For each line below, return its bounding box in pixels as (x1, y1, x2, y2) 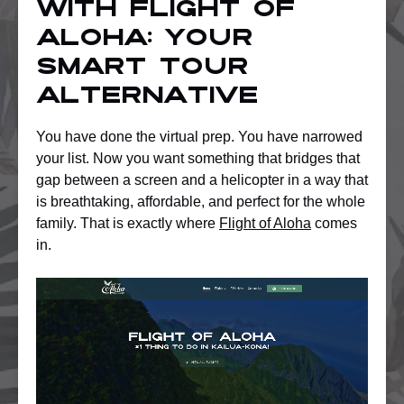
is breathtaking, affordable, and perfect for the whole (36, 193, 365, 209)
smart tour (36, 57, 248, 79)
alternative (36, 86, 258, 108)
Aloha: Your (36, 28, 252, 50)
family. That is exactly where (36, 215, 219, 231)
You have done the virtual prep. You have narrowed (36, 128, 363, 144)
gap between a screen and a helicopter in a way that (36, 171, 368, 188)
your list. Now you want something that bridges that (36, 150, 360, 166)
